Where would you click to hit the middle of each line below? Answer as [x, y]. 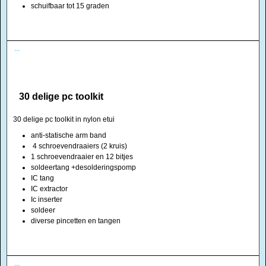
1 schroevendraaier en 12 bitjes [82, 157]
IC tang [42, 178]
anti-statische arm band [69, 135]
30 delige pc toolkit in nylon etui [64, 119]
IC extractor [49, 189]
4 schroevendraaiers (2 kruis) [79, 146]
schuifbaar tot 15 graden [70, 6]
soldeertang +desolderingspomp [83, 167]
